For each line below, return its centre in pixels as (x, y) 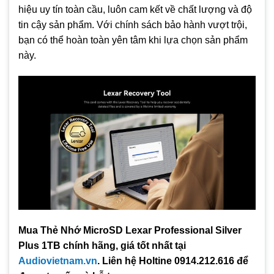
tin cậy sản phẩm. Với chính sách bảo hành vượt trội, (133, 25)
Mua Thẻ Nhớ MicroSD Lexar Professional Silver (130, 230)
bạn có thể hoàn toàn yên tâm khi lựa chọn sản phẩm (133, 40)
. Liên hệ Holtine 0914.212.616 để (173, 261)
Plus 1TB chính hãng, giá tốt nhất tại (102, 245)
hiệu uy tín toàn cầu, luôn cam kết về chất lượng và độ (135, 10)
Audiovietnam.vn (58, 261)
